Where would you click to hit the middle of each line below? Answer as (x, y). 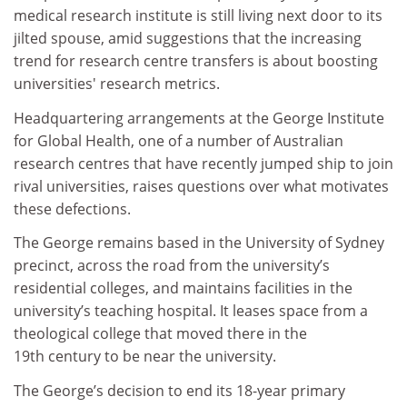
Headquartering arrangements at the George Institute (199, 118)
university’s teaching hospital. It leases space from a (191, 311)
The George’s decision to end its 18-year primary (179, 390)
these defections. (72, 208)
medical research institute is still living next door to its (198, 16)
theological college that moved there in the (160, 334)
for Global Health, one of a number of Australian (179, 140)
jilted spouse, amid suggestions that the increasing (188, 39)
